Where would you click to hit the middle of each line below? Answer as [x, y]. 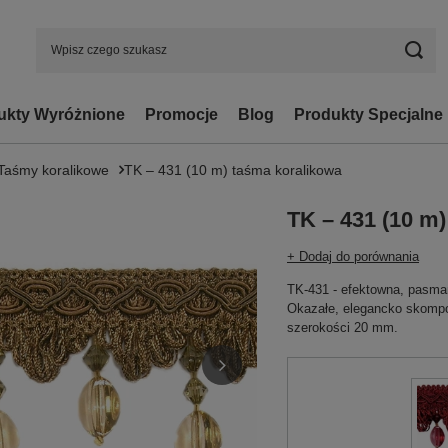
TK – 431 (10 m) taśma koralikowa [233, 170]
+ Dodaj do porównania [353, 256]
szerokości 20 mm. [342, 327]
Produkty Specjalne [368, 114]
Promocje [181, 114]
